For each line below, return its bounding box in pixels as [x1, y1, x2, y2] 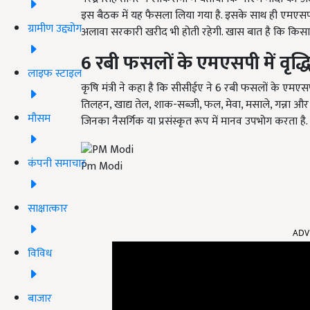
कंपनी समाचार [28, 154, 86, 173]
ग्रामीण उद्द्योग [28, 19, 82, 38]
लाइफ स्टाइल [28, 64, 82, 83]
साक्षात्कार [28, 199, 68, 218]
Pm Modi [81, 156, 122, 176]
